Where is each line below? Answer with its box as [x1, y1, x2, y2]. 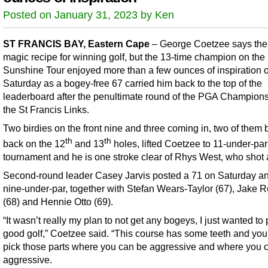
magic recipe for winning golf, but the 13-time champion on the [3, 51, 265, 62]
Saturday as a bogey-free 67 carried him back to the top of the [3, 77, 262, 89]
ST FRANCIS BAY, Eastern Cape [3, 38, 150, 49]
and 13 [72, 138, 104, 150]
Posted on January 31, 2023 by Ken [3, 8, 174, 21]
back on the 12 [3, 138, 65, 150]
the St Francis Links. [3, 103, 89, 115]
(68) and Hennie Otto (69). [3, 196, 113, 208]
